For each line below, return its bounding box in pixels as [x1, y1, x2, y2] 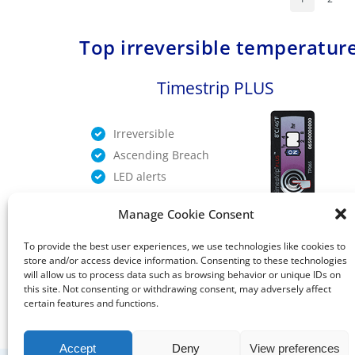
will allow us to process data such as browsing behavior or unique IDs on [24, 268, 341, 281]
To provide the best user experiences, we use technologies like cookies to [24, 239, 345, 253]
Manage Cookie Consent [117, 206, 254, 222]
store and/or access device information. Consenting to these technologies [24, 254, 347, 267]
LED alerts [113, 168, 166, 184]
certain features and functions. [24, 296, 158, 310]
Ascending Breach [113, 147, 209, 162]
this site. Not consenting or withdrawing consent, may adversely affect [24, 282, 331, 296]
